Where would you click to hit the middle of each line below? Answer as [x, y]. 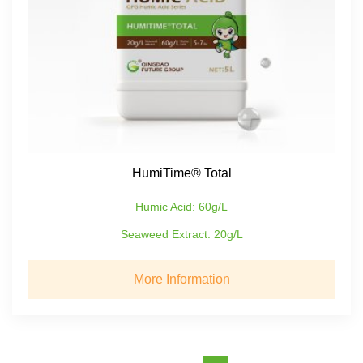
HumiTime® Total [181, 173]
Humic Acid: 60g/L [181, 206]
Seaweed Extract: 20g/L [181, 234]
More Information [181, 279]
